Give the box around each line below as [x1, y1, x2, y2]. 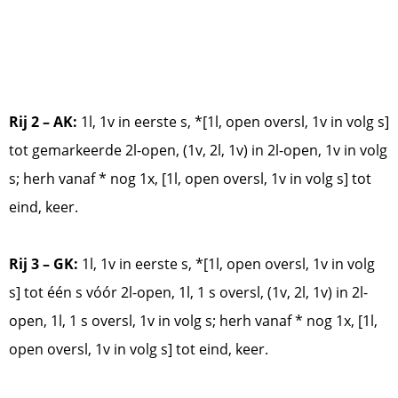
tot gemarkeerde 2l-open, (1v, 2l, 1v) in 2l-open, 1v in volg [9, 139, 387, 160]
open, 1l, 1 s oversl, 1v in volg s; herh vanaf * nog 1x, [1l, [9, 310, 378, 330]
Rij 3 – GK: [9, 253, 78, 274]
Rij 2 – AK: [9, 111, 77, 131]
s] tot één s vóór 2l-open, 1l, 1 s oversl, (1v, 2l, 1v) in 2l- [9, 282, 368, 302]
